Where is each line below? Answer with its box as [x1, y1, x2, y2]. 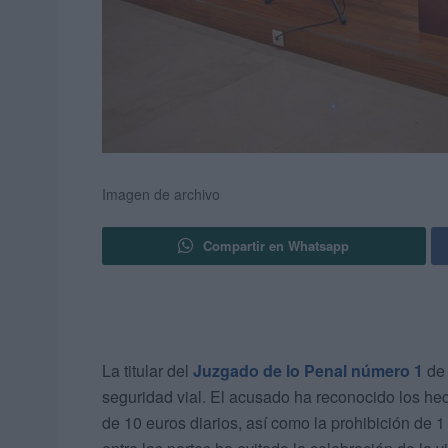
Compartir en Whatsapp [203, 236, 350, 256]
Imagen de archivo [102, 184, 220, 205]
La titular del [102, 359, 193, 383]
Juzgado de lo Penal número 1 [193, 359, 423, 383]
